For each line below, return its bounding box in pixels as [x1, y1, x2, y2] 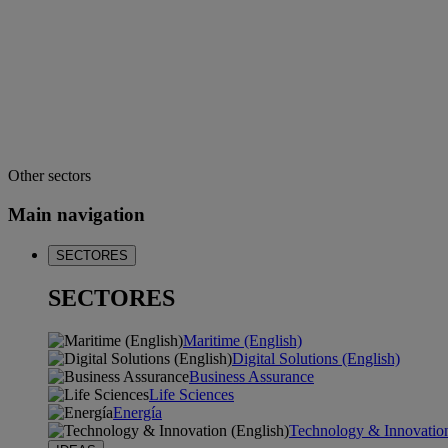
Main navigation [8, 203, 145, 225]
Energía [113, 404, 162, 422]
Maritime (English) [183, 332, 302, 350]
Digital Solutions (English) [232, 350, 400, 368]
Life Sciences [149, 386, 234, 404]
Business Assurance [189, 368, 314, 386]
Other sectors [8, 167, 91, 185]
